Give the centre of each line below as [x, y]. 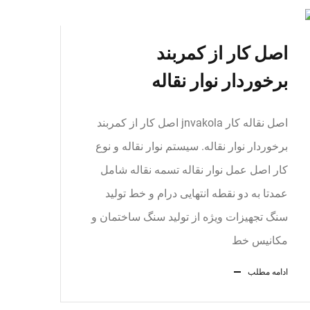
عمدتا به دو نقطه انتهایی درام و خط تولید [197, 193]
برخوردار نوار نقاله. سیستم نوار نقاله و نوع [192, 146]
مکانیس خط [260, 240]
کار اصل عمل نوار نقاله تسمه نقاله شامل [194, 170]
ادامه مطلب [268, 272]
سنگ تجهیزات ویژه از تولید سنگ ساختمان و [190, 217]
